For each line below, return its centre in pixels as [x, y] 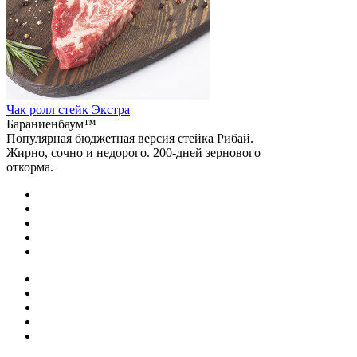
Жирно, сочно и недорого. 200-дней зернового [133, 152]
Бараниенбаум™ [51, 124]
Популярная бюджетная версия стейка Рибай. [130, 138]
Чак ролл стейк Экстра [68, 109]
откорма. [30, 167]
